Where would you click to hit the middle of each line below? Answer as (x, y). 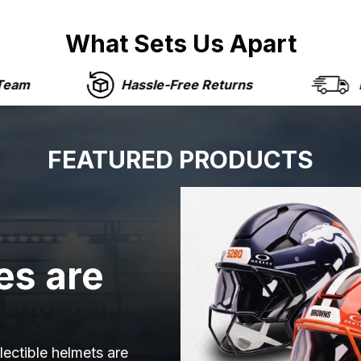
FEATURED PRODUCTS (180, 160)
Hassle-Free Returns (84, 85)
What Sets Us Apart (180, 44)
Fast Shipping (298, 85)
